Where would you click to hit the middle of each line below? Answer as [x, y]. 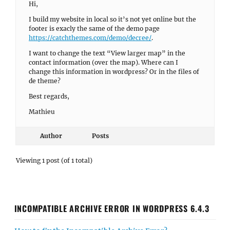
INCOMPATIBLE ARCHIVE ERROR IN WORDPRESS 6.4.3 [112, 208]
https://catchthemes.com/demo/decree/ [90, 38]
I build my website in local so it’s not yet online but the [112, 19]
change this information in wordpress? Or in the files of [114, 72]
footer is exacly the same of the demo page [94, 28]
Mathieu [42, 112]
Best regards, [49, 96]
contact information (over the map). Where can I [103, 62]
